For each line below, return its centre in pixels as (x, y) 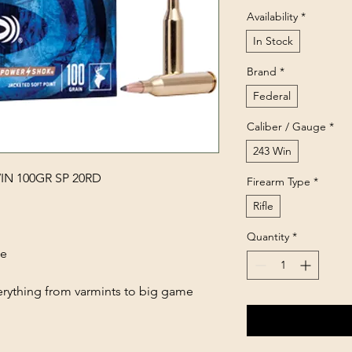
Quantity (268, 236)
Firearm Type (279, 181)
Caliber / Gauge (286, 126)
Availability (272, 16)
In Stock (273, 41)
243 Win (272, 151)
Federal (272, 96)
